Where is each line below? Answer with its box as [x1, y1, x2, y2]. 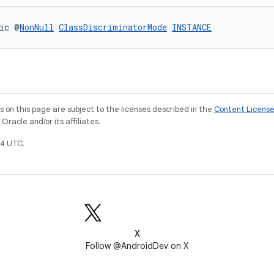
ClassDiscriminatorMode [59, 21, 167, 33]
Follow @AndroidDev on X [86, 240, 188, 251]
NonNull [20, 21, 54, 33]
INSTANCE [172, 21, 212, 33]
